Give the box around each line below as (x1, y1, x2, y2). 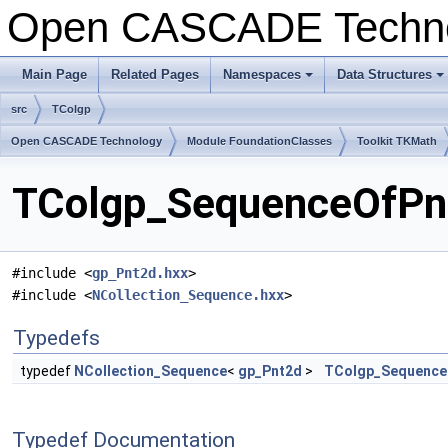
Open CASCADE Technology (11, 135, 162, 147)
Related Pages (111, 67, 199, 82)
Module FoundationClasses (187, 135, 332, 147)
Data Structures (337, 67, 432, 82)
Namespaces (223, 67, 301, 82)
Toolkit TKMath (357, 135, 437, 147)
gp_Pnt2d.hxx (92, 265, 188, 282)
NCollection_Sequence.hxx (92, 287, 284, 304)
